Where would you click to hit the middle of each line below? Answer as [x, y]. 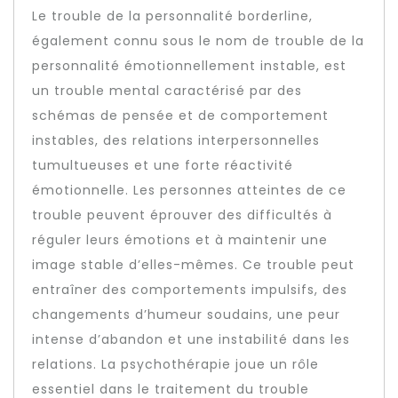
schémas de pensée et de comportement [180, 115]
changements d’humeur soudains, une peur [186, 314]
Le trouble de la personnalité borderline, [172, 16]
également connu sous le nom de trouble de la [198, 41]
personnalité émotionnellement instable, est [189, 66]
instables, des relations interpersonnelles [176, 140]
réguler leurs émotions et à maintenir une [180, 240]
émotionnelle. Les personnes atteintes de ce [189, 190]
